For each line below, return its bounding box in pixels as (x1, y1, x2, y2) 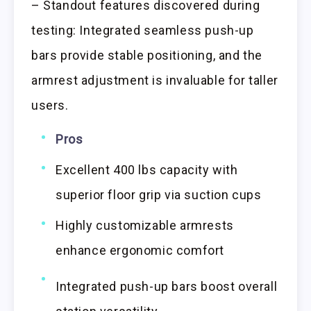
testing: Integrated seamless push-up (31, 22, 254, 37)
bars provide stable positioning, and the (31, 47, 263, 62)
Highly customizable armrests (56, 217, 234, 233)
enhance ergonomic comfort (56, 242, 225, 258)
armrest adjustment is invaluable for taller (31, 72, 278, 87)
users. (31, 97, 69, 112)
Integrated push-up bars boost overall (56, 278, 278, 294)
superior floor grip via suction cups (56, 187, 262, 202)
